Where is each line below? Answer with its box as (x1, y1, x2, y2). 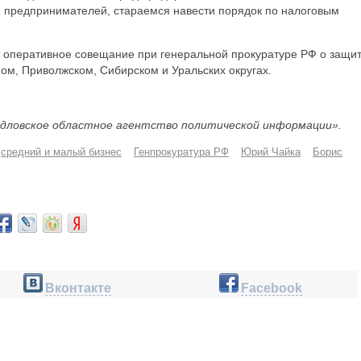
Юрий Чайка (241, 146, 301, 158)
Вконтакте (45, 281, 111, 295)
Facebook (240, 281, 302, 295)
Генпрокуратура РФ (134, 146, 229, 158)
